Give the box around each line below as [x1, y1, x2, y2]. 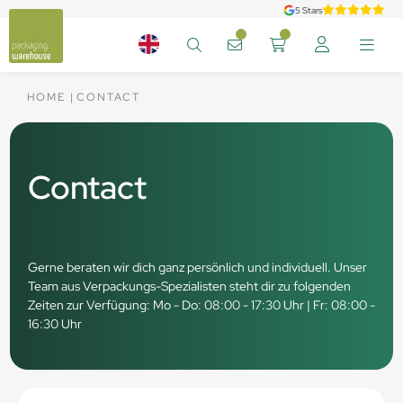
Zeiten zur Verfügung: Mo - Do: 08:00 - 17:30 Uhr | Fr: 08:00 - [27, 297, 375, 313]
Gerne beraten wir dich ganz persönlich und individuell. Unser [27, 259, 367, 275]
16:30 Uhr [27, 316, 82, 332]
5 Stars [295, 4, 322, 16]
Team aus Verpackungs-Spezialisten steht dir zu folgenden [27, 278, 351, 294]
